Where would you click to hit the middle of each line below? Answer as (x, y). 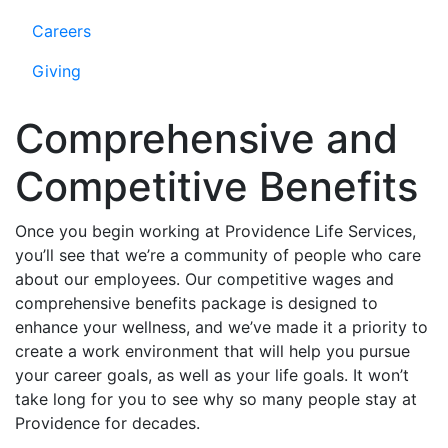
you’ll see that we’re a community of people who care (218, 255)
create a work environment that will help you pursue (212, 351)
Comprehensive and (206, 138)
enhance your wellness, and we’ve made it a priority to (221, 327)
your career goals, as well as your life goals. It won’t (212, 375)
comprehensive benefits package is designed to (196, 303)
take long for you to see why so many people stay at (216, 399)
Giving (56, 71)
